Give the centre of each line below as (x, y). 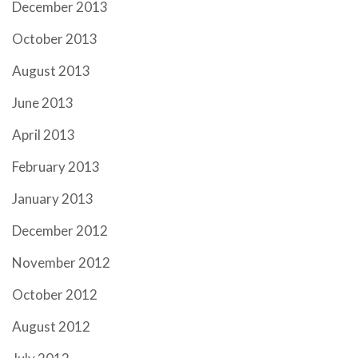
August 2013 (51, 71)
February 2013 (56, 167)
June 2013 (43, 103)
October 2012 (55, 294)
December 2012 (60, 231)
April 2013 (44, 135)
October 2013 (55, 39)
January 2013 (53, 199)
